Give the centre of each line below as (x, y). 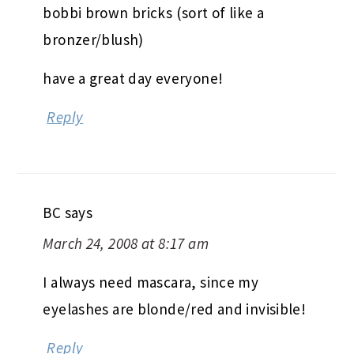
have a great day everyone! (133, 78)
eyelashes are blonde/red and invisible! (175, 309)
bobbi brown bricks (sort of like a (154, 12)
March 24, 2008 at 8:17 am (126, 243)
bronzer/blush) (93, 39)
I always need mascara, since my (151, 282)
